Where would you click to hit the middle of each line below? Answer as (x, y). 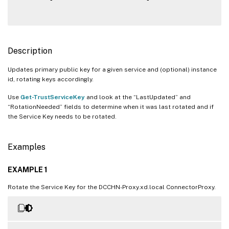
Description (30, 51)
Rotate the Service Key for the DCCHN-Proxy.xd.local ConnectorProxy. (112, 187)
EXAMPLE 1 (28, 169)
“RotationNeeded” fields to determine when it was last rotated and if (111, 107)
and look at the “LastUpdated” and (138, 97)
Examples (27, 147)
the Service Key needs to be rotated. (62, 116)
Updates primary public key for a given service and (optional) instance (112, 69)
